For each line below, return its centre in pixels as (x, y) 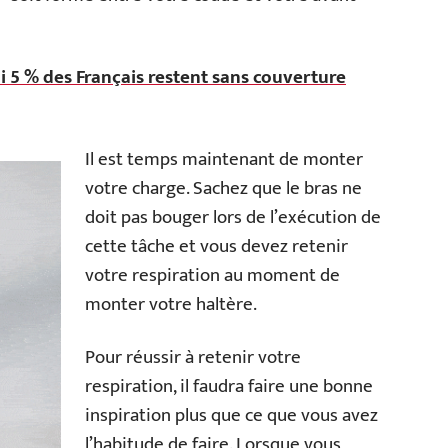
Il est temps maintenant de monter (224, 159)
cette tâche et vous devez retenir (216, 246)
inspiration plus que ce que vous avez (231, 415)
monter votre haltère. (171, 304)
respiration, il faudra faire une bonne (229, 386)
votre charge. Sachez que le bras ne (223, 188)
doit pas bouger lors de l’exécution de (233, 217)
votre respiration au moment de (212, 275)
